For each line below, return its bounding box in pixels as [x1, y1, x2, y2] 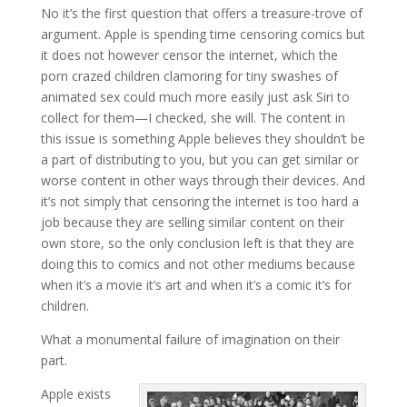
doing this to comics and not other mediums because [40, 254, 355, 273]
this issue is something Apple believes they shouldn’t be [40, 129, 365, 147]
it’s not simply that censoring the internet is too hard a [40, 192, 359, 210]
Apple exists [40, 384, 111, 402]
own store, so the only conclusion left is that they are [40, 233, 354, 252]
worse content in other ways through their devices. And [40, 171, 365, 189]
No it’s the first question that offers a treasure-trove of [40, 4, 362, 22]
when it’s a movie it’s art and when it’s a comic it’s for [40, 275, 352, 293]
